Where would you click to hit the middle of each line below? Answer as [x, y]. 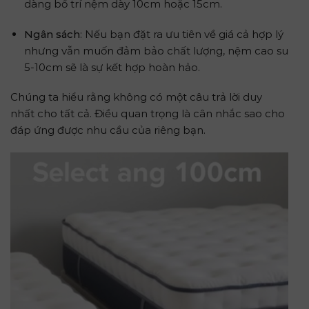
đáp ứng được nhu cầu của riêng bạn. [108, 130]
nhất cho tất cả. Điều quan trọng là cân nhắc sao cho [148, 113]
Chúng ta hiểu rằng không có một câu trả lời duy [136, 97]
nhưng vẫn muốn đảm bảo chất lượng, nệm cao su [156, 50]
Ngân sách [52, 34]
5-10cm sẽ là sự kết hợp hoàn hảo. [112, 67]
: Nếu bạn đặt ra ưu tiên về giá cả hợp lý [181, 34]
